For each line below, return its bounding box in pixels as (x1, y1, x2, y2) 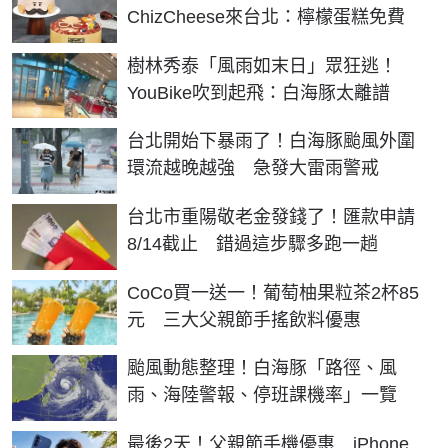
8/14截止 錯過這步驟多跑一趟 (127, 233, 378, 254)
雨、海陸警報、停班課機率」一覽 (127, 385, 397, 406)
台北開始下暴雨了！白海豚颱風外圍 (127, 131, 415, 152)
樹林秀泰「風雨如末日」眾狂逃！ (127, 55, 397, 76)
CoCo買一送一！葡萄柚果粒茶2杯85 (127, 282, 419, 303)
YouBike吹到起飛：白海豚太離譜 (127, 82, 390, 103)
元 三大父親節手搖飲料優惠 (127, 309, 361, 330)
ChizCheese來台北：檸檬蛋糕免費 (127, 7, 405, 28)
